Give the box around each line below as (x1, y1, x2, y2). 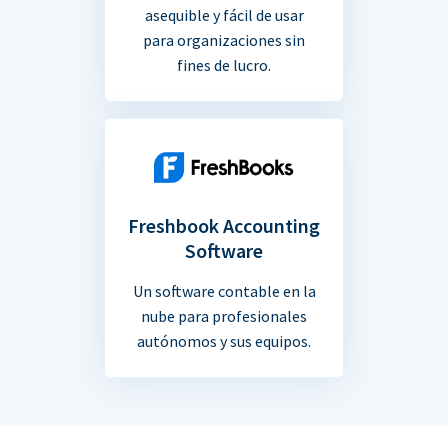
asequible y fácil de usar (144, 5, 304, 26)
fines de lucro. (177, 55, 271, 76)
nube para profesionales (141, 305, 307, 326)
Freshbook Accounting (128, 212, 320, 238)
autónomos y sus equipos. (137, 330, 311, 351)
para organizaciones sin (143, 30, 305, 51)
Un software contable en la (132, 280, 316, 301)
